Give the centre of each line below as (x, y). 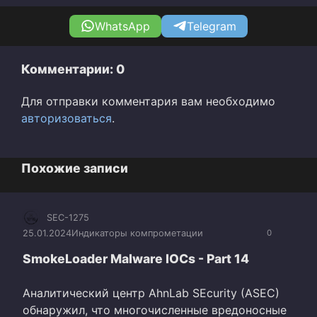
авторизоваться (67, 118)
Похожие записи (75, 168)
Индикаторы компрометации (137, 233)
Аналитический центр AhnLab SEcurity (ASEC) (151, 293)
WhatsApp (122, 26)
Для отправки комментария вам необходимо (148, 101)
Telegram (212, 26)
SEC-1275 (68, 218)
